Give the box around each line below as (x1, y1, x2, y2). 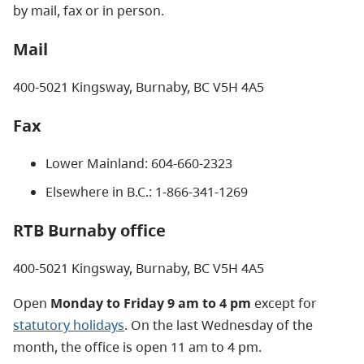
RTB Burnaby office (13, 219, 166, 241)
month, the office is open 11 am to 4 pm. (13, 337, 262, 356)
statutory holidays (13, 315, 124, 334)
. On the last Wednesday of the (124, 315, 313, 334)
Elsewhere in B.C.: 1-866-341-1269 (45, 182, 248, 201)
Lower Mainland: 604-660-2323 (45, 154, 232, 172)
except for (251, 293, 317, 312)
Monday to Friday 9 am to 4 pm (50, 293, 251, 312)
